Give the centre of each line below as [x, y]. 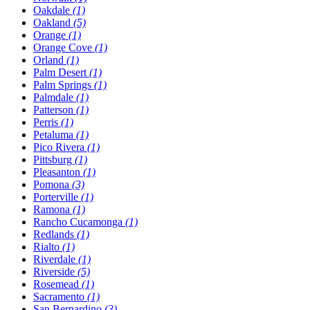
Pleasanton [58, 172]
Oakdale [53, 10]
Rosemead [57, 284]
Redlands [55, 234]
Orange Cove [64, 47]
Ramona [53, 209]
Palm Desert [61, 72]
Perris [47, 122]
